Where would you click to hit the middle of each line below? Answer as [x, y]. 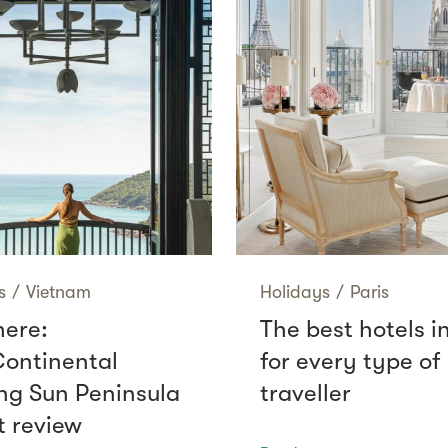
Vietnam [58, 291]
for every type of [350, 360]
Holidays [295, 291]
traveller [305, 392]
